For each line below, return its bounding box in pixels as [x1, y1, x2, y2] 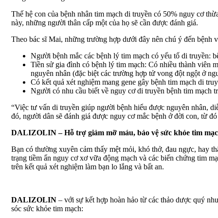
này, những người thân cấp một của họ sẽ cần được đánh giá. [11, 18, 198, 27]
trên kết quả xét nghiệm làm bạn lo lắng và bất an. [11, 162, 164, 171]
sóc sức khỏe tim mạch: [11, 204, 83, 213]
